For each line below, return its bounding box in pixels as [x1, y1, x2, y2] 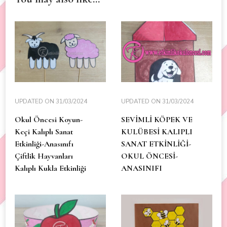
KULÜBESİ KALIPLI [121, 126, 193, 137]
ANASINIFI [121, 163, 162, 173]
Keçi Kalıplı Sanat [15, 126, 73, 137]
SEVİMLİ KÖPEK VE [121, 114, 193, 125]
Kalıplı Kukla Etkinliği [15, 163, 86, 173]
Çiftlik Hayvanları [15, 150, 73, 161]
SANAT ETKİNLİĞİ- [121, 138, 191, 149]
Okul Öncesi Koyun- [15, 114, 83, 125]
